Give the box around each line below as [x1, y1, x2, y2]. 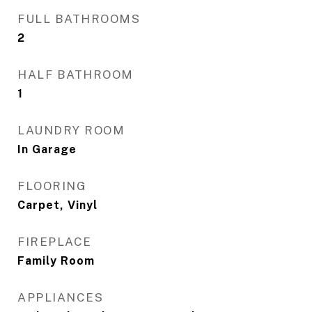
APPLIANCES [17, 290, 103, 304]
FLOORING [17, 179, 86, 193]
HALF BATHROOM [17, 68, 134, 81]
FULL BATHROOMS [17, 12, 140, 26]
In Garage [17, 143, 77, 156]
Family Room [17, 254, 95, 267]
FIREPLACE [17, 235, 92, 249]
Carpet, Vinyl [17, 198, 97, 212]
